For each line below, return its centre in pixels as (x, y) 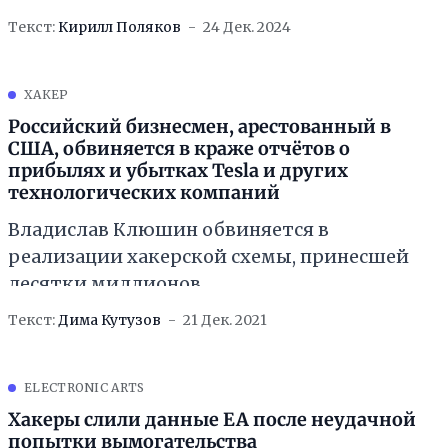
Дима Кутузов (109, 320)
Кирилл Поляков (119, 27)
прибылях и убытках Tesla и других (178, 170)
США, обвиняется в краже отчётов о (179, 148)
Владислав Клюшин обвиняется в (168, 229)
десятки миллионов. (106, 283)
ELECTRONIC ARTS (84, 388)
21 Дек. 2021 (225, 320)
